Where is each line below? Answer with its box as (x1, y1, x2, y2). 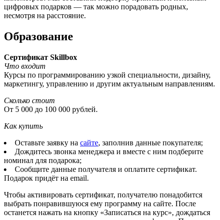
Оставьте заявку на (15, 138, 80, 147)
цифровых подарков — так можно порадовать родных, (4, 2, 188, 11)
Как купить (4, 121, 43, 130)
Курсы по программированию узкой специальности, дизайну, (4, 70, 211, 79)
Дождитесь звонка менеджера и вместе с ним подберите (15, 147, 203, 156)
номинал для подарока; (4, 156, 82, 165)
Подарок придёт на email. (4, 173, 89, 182)
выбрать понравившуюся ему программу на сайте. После (4, 199, 196, 208)
